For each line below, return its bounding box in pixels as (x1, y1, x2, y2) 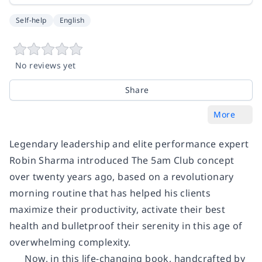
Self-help (16, 15, 47, 25)
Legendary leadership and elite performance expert (9, 137, 249, 150)
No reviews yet (15, 59, 76, 71)
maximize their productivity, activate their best (9, 202, 226, 216)
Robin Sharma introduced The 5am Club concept (9, 153, 235, 167)
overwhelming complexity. (9, 235, 131, 249)
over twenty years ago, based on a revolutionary (9, 170, 234, 183)
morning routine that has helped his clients (9, 186, 211, 199)
